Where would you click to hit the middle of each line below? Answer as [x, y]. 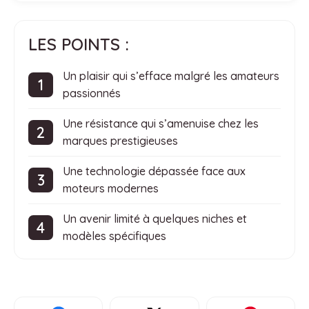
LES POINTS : [79, 44]
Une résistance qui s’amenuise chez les [161, 124]
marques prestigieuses [120, 141]
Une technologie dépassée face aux [154, 171]
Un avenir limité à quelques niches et [155, 219]
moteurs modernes [111, 189]
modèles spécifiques [114, 236]
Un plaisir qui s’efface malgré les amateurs [171, 76]
